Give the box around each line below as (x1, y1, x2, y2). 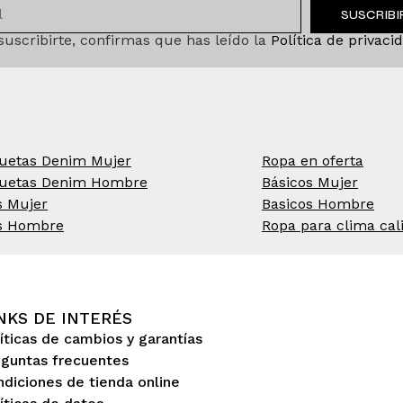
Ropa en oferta (262, 152, 363, 170)
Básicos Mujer (262, 174, 358, 192)
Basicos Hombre (262, 195, 374, 213)
